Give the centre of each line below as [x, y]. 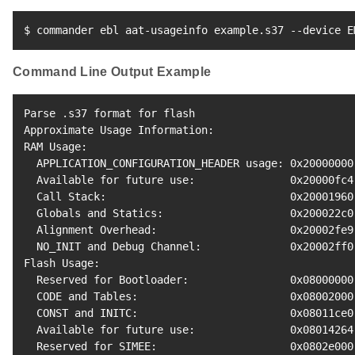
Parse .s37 [59, 114]
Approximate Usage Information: [119, 130]
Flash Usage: [62, 263]
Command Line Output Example [112, 72]
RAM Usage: [55, 147]
